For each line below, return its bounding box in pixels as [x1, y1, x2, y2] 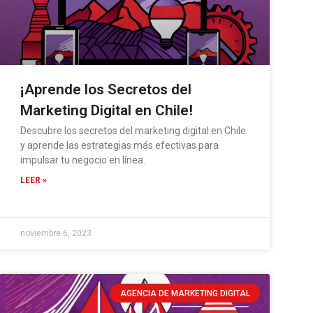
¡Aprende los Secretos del [20, 81, 192, 99]
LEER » [20, 175, 48, 186]
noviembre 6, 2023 [20, 228, 92, 239]
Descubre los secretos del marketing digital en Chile [20, 125, 247, 137]
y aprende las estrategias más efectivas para [20, 140, 219, 152]
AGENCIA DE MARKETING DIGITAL [119, 288, 250, 298]
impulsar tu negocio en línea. [20, 154, 146, 166]
